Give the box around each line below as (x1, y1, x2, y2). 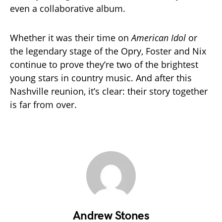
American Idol (131, 31, 186, 44)
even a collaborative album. (10, 2, 125, 14)
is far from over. (10, 98, 77, 111)
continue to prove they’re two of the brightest (10, 58, 198, 70)
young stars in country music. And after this (10, 71, 192, 84)
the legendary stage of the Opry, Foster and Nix (10, 45, 206, 57)
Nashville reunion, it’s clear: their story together (10, 85, 208, 97)
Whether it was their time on (10, 31, 131, 44)
